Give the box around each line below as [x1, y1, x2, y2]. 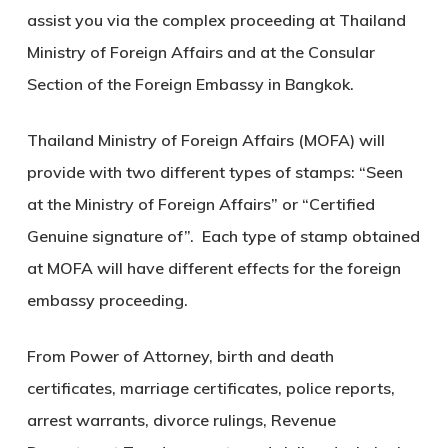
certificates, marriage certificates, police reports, [26, 378, 395, 399]
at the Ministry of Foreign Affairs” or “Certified [26, 194, 375, 215]
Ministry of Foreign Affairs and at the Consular [26, 42, 375, 63]
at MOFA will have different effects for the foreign [26, 258, 401, 279]
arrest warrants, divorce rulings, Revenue [26, 410, 336, 431]
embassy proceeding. [26, 290, 188, 311]
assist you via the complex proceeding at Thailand [26, 10, 406, 31]
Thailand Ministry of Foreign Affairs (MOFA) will [26, 130, 385, 151]
